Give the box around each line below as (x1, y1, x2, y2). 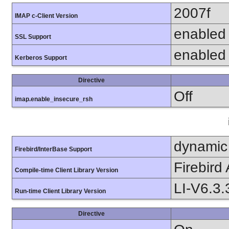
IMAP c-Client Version (15, 12, 78, 20)
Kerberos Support (15, 54, 67, 62)
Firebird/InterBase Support (15, 146, 92, 153)
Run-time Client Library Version (15, 188, 106, 195)
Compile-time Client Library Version (15, 167, 118, 174)
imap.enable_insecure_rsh (15, 96, 93, 103)
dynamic (174, 139, 227, 155)
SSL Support (15, 33, 51, 41)
